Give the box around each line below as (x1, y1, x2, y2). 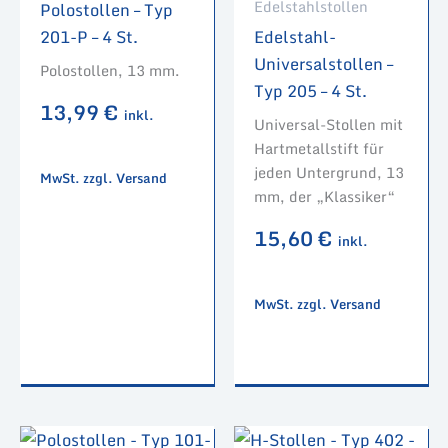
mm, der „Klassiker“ (254, 183, 395, 208)
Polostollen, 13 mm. (40, 57, 179, 82)
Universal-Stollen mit (254, 111, 403, 136)
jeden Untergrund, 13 (254, 159, 404, 184)
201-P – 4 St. (40, 22, 138, 50)
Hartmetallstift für (254, 135, 384, 160)
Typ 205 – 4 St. (254, 76, 367, 104)
